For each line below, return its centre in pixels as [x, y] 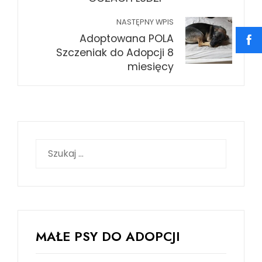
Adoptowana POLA [127, 38]
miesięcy [151, 66]
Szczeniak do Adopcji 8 [115, 52]
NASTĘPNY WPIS [145, 22]
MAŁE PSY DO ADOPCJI [108, 236]
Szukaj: [50, 146]
